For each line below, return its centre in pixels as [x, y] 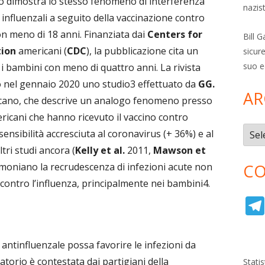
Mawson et [180, 150]
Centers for [175, 34]
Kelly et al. [100, 150]
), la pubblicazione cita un [142, 51]
